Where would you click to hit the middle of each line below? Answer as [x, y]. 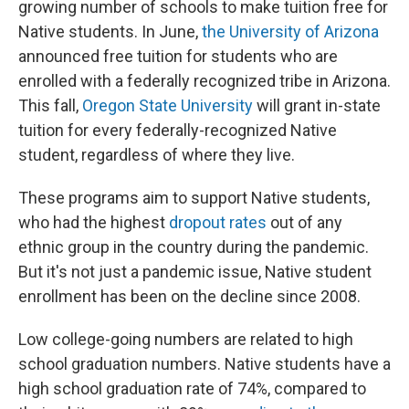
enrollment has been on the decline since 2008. [189, 296]
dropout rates [218, 222]
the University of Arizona [290, 31]
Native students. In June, [110, 31]
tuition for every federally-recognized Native [178, 130]
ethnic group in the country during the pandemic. [194, 247]
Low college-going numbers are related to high [186, 339]
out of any [304, 222]
